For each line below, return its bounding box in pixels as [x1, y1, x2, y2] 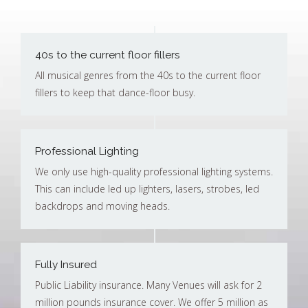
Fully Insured [35, 258, 97, 271]
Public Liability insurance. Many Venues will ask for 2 [35, 278, 262, 291]
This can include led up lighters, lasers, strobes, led [35, 182, 259, 195]
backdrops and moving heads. [35, 199, 170, 212]
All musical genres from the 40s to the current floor [35, 69, 261, 82]
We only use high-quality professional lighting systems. [35, 165, 273, 178]
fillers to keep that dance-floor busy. [35, 86, 195, 99]
